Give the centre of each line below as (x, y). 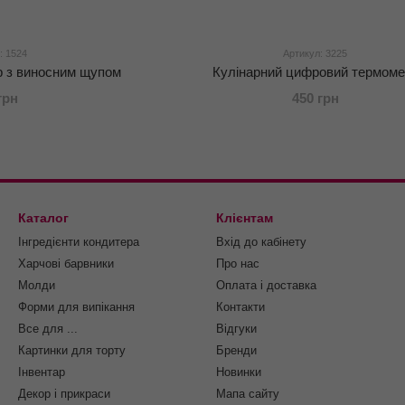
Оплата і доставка (266, 286)
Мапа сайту (248, 394)
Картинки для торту (72, 351)
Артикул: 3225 (316, 54)
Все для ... (48, 329)
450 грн (315, 99)
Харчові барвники (66, 264)
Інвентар (42, 372)
